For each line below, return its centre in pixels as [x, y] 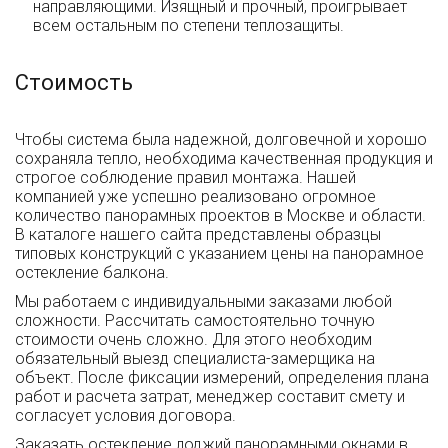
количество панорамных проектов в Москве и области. [220, 215]
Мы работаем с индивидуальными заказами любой [203, 301]
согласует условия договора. [125, 415]
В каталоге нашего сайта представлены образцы [198, 234]
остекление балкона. [92, 272]
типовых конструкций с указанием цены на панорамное [219, 253]
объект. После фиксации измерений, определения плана [222, 377]
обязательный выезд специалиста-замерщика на [195, 358]
